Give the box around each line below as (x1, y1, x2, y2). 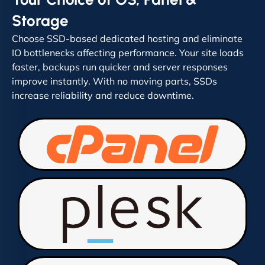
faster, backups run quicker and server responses (12, 61, 228, 73)
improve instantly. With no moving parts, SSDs (12, 75, 217, 88)
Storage (12, 11, 69, 31)
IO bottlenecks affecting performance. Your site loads (12, 47, 244, 59)
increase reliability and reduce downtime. (12, 89, 194, 102)
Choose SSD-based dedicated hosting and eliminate (12, 33, 243, 45)
